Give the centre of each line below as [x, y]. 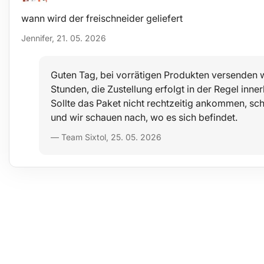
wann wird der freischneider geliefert [102, 18]
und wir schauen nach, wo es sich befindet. [144, 117]
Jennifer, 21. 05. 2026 [64, 38]
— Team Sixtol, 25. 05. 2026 [106, 137]
